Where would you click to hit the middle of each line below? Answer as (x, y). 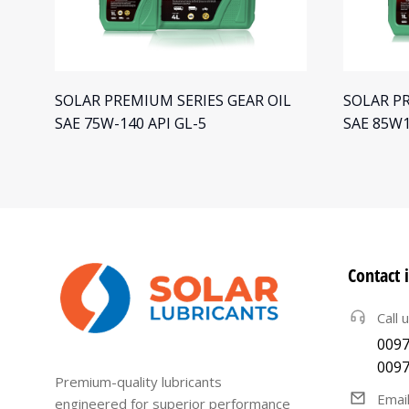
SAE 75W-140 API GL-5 (131, 124)
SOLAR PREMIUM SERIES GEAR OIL (173, 101)
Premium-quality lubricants (138, 381)
